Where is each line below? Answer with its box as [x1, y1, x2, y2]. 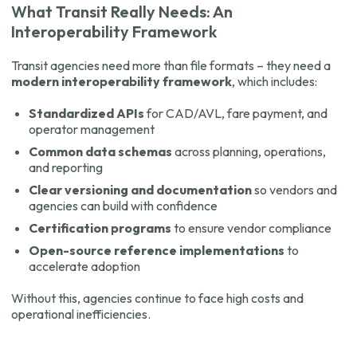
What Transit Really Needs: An [11, 2, 233, 22]
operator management [29, 121, 155, 138]
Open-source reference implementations [29, 242, 284, 259]
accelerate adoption [29, 258, 140, 275]
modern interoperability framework [11, 73, 232, 90]
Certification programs [29, 220, 171, 237]
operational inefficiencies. [11, 306, 151, 323]
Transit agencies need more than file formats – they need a [11, 57, 331, 74]
